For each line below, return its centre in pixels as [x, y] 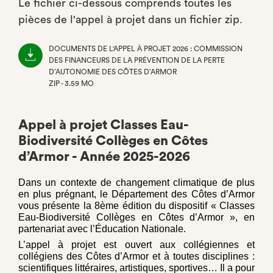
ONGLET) [65, 107]
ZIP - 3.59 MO [71, 83]
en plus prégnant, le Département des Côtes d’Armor [136, 194]
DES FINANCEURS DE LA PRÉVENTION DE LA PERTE [137, 60]
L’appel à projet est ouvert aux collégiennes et [136, 244]
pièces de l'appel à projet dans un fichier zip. [130, 19]
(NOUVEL [65, 95]
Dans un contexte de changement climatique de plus [136, 183]
